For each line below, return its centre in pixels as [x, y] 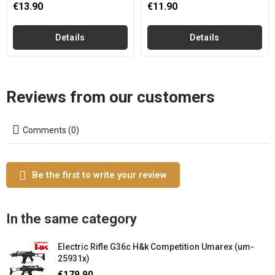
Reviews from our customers [110, 97]
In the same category [72, 219]
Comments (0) [51, 130]
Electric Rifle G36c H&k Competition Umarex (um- [156, 247]
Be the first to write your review [99, 175]
